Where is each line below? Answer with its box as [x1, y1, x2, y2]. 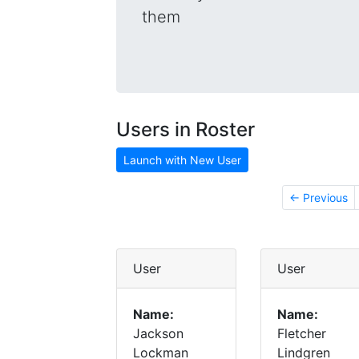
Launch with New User [123, 153, 241, 167]
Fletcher [277, 325, 326, 341]
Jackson [133, 325, 184, 341]
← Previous [289, 191, 348, 204]
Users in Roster [116, 118, 255, 141]
